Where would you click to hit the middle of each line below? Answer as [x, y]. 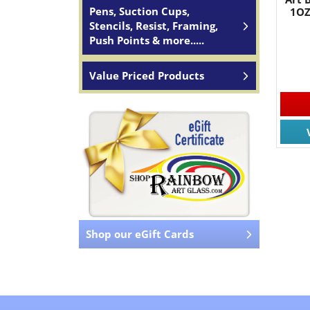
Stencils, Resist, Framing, [154, 26]
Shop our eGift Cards [140, 234]
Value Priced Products [147, 75]
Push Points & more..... [147, 40]
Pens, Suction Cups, [139, 11]
